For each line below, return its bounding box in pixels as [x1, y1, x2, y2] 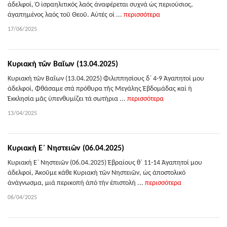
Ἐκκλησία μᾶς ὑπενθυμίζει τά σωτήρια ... [8, 95, 127, 103]
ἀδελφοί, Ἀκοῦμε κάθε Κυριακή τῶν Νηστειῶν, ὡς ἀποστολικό [8, 169, 185, 177]
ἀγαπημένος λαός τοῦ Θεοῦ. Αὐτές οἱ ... [8, 11, 124, 19]
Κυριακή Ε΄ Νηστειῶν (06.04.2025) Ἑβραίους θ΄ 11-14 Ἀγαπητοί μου [8, 159, 202, 167]
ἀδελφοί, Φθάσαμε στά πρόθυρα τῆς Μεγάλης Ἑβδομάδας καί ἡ [8, 85, 192, 93]
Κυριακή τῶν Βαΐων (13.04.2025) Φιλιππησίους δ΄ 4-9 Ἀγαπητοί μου [8, 75, 204, 83]
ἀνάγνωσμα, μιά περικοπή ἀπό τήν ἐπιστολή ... [8, 179, 145, 187]
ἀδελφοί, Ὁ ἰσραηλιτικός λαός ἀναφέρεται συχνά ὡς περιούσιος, [8, 1, 193, 9]
